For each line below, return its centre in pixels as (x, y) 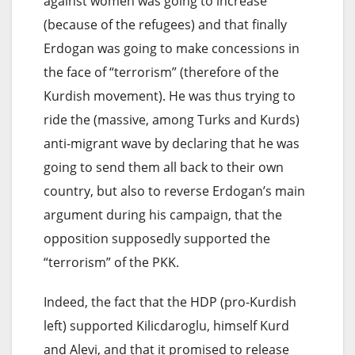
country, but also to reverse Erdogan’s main (174, 191)
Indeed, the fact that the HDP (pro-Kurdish (170, 302)
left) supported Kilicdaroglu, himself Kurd (166, 325)
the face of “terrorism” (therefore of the (161, 72)
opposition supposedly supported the (157, 238)
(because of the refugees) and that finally (165, 24)
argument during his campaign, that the (163, 214)
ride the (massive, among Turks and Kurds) (172, 119)
